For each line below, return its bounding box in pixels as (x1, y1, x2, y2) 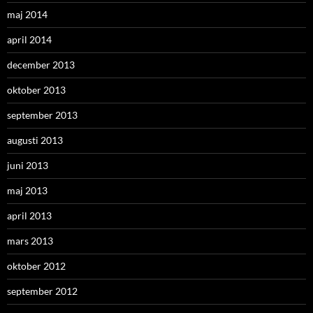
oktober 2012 (7, 259, 66, 272)
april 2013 (7, 209, 52, 221)
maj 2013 (7, 184, 48, 196)
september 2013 (7, 108, 78, 121)
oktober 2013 (7, 83, 66, 96)
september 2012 (7, 284, 78, 297)
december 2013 (7, 58, 75, 71)
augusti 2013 (7, 133, 63, 146)
